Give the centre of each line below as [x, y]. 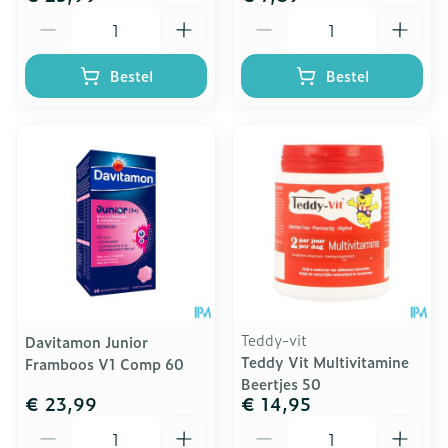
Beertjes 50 [281, 383]
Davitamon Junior [86, 341]
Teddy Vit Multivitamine [325, 361]
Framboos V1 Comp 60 [104, 363]
